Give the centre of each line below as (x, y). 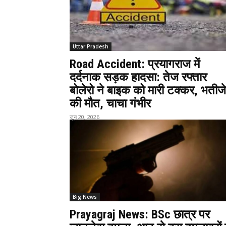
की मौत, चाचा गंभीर (110, 103)
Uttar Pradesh (91, 46)
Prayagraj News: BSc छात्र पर (140, 214)
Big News (85, 197)
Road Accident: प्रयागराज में (135, 64)
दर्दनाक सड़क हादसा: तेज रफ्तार (138, 77)
